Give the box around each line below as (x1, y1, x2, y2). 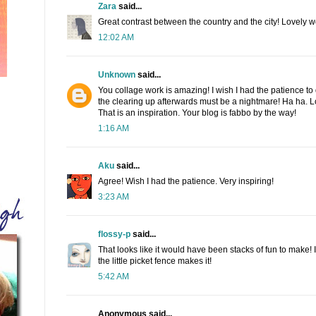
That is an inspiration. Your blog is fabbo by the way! (98, 108, 296, 119)
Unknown (98, 70, 135, 80)
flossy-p (98, 229, 130, 240)
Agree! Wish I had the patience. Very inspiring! (98, 176, 274, 187)
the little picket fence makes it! (98, 256, 212, 267)
